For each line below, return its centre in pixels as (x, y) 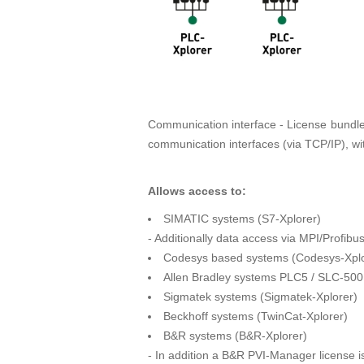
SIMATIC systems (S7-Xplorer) (242, 218)
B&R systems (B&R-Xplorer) (235, 335)
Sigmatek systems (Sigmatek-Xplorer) (260, 296)
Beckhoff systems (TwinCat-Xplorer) (256, 316)
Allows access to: (197, 191)
